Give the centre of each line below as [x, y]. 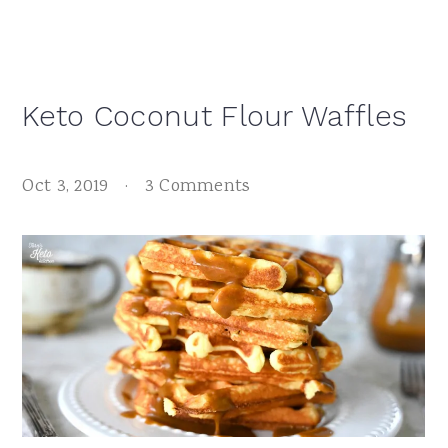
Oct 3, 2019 [65, 187]
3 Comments [197, 187]
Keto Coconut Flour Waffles [215, 116]
